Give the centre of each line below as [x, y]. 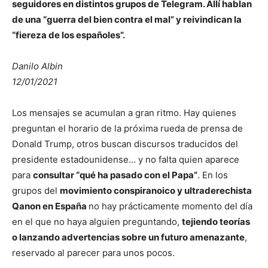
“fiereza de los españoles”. [68, 35]
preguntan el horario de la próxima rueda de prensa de [127, 128]
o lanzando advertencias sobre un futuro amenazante [128, 237]
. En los [213, 175]
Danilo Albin [37, 66]
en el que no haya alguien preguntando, [97, 221]
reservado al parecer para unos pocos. [93, 252]
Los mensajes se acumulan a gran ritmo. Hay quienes [124, 112]
